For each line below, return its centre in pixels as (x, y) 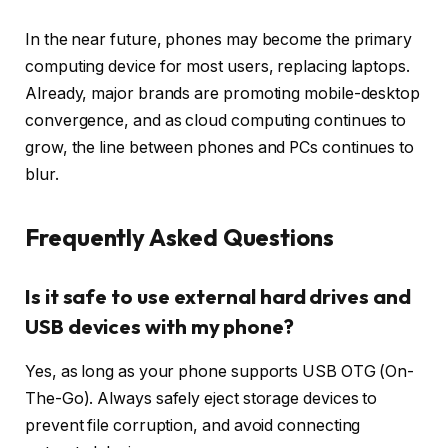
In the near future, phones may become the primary (219, 39)
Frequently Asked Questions (179, 236)
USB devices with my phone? (159, 327)
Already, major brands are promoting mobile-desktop (223, 93)
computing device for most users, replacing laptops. (217, 66)
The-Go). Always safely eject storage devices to (201, 398)
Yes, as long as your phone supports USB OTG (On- (220, 371)
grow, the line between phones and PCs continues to (220, 147)
